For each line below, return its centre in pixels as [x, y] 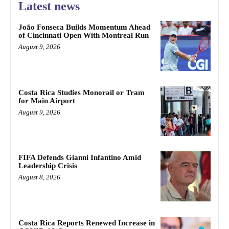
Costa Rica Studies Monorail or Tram [82, 92]
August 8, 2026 [39, 177]
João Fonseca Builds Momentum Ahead [84, 27]
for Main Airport [47, 100]
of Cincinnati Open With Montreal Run [84, 35]
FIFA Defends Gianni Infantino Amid [80, 158]
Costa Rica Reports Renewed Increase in [87, 223]
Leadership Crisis [48, 166]
